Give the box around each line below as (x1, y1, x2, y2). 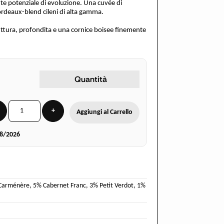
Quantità (74, 74, 107, 85)
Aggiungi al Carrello (76, 108, 132, 116)
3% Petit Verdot (89, 182, 133, 190)
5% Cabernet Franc (32, 182, 86, 190)
